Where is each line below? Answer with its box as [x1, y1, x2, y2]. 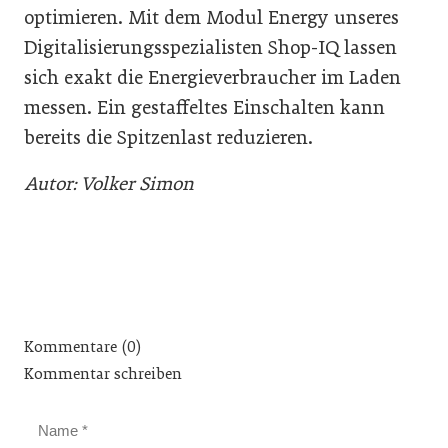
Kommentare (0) [24, 338, 141, 356]
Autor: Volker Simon [24, 172, 194, 195]
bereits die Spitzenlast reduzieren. [24, 126, 313, 149]
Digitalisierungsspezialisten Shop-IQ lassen [24, 36, 397, 59]
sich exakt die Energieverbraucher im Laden [24, 66, 401, 89]
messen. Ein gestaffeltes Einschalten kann [24, 96, 385, 119]
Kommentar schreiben [24, 365, 182, 383]
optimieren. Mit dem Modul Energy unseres [24, 6, 399, 29]
